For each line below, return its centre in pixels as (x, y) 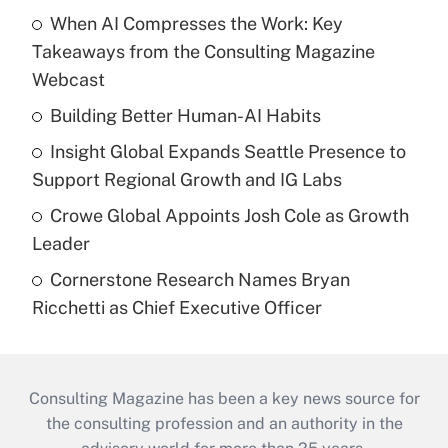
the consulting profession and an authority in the (224, 424)
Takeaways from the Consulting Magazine (203, 52)
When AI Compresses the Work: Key (196, 24)
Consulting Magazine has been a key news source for (224, 399)
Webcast (68, 80)
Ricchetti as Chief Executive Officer (177, 308)
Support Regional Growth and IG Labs (187, 180)
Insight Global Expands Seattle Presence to (228, 152)
